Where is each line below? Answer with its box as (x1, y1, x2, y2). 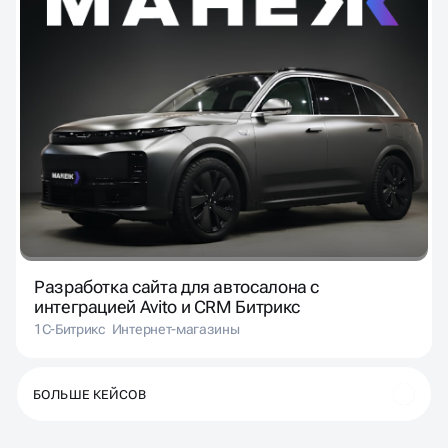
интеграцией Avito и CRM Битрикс (34, 295, 304, 317)
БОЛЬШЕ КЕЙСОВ (33, 386, 147, 402)
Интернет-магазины (111, 321, 240, 338)
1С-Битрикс (34, 321, 105, 338)
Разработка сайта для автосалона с (34, 275, 320, 297)
